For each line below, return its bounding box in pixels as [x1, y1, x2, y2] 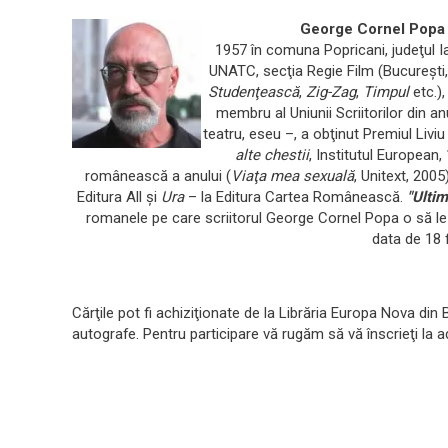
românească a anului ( [85, 167, 232, 186]
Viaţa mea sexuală [231, 167, 355, 186]
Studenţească [208, 83, 300, 102]
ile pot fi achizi [100, 304, 194, 323]
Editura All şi [77, 188, 162, 207]
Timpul [363, 83, 414, 102]
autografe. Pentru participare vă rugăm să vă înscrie [72, 325, 410, 344]
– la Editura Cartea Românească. [184, 188, 404, 207]
